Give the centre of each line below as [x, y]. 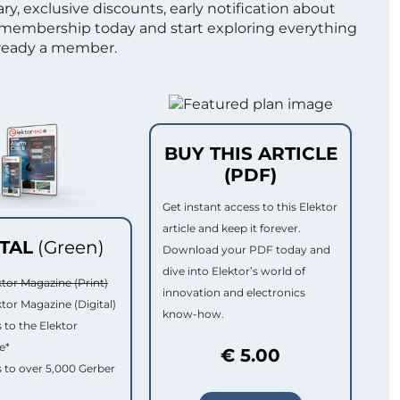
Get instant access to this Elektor [250, 206]
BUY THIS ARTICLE [250, 153]
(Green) [71, 247]
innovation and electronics [234, 292]
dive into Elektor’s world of [234, 271]
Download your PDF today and [246, 249]
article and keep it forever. [232, 228]
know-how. [193, 313]
